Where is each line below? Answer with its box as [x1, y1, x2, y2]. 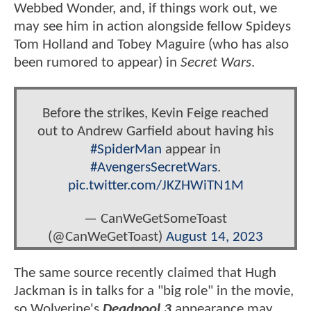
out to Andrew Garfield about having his [37, 124, 274, 140]
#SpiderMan [90, 142, 162, 158]
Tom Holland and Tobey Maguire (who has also [14, 37, 289, 52]
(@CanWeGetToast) [48, 229, 166, 244]
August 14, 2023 [166, 229, 263, 244]
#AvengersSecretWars [90, 160, 217, 176]
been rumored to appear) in [14, 55, 180, 70]
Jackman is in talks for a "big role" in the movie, [14, 284, 294, 299]
